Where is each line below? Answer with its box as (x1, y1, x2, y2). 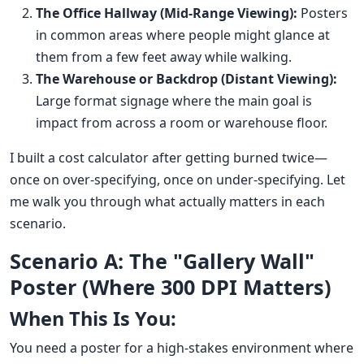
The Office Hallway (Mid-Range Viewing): (36, 4, 297, 23)
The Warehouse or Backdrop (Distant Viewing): (36, 70, 337, 89)
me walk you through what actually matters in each (10, 193, 325, 211)
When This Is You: (10, 305, 176, 332)
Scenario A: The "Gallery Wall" (10, 247, 314, 275)
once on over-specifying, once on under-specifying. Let (10, 171, 345, 189)
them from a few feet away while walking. (36, 48, 292, 67)
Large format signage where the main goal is (36, 92, 312, 110)
